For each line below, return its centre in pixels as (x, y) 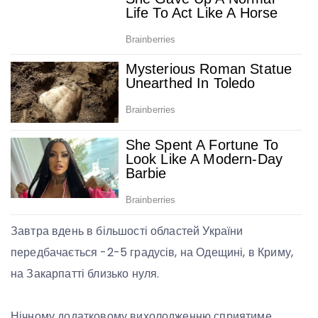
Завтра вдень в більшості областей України (127, 231)
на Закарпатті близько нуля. (85, 273)
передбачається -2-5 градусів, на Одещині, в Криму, (152, 252)
